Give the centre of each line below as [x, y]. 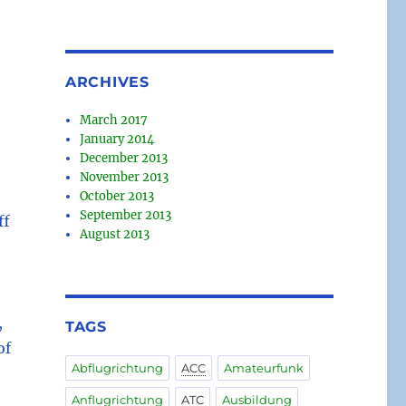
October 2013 [117, 197]
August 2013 [115, 235]
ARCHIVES [107, 82]
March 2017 [114, 121]
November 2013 [125, 178]
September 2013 [126, 216]
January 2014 [117, 140]
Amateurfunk [263, 368]
